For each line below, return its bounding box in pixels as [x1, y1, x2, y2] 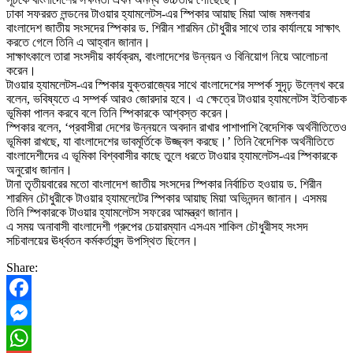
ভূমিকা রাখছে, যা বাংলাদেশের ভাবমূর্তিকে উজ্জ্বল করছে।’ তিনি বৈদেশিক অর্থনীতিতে [6, 134, 334, 148]
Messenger [6, 330, 60, 344]
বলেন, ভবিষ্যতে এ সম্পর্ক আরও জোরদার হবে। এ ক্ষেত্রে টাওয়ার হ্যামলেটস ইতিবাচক [6, 91, 347, 106]
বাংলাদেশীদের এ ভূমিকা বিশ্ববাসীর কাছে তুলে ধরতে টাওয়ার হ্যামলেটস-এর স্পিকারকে [6, 148, 337, 162]
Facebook [6, 305, 55, 319]
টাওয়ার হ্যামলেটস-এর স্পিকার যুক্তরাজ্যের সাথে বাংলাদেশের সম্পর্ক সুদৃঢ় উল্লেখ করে [6, 77, 344, 91]
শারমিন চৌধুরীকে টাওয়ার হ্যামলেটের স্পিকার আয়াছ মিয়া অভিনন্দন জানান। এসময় [6, 191, 327, 205]
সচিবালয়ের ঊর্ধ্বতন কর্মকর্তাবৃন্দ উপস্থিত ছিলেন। [6, 233, 199, 247]
